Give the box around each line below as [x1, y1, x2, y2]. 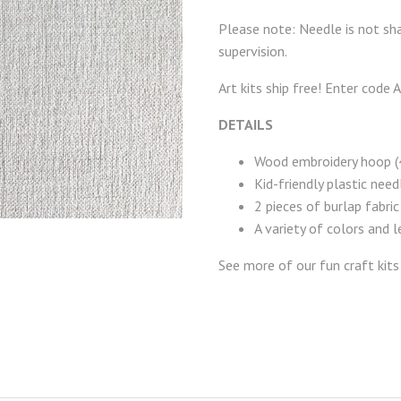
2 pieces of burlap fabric [254, 196, 399, 215]
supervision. [218, 41, 290, 60]
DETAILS [218, 115, 273, 133]
